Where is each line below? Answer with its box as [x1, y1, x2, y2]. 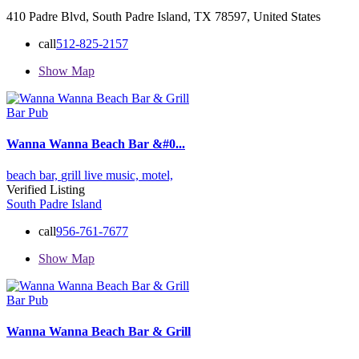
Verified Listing [6, 183, 85, 197]
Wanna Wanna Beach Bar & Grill [6, 325, 191, 339]
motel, [142, 168, 173, 183]
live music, [84, 168, 142, 183]
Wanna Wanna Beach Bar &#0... [6, 136, 185, 151]
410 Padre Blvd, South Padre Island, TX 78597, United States [6, 9, 321, 23]
